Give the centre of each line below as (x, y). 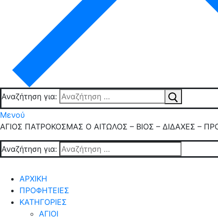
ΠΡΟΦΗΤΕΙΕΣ (44, 190)
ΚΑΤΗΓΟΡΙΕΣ (43, 202)
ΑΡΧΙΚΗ (33, 178)
